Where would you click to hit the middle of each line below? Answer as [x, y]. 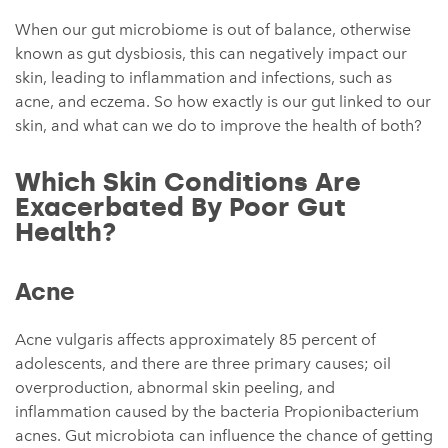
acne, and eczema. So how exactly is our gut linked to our [223, 101]
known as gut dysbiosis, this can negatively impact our [211, 53]
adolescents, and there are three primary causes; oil [203, 363]
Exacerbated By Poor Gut [180, 207]
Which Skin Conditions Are [188, 182]
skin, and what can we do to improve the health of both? [218, 125]
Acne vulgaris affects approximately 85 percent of [195, 339]
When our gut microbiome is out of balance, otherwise [213, 29]
